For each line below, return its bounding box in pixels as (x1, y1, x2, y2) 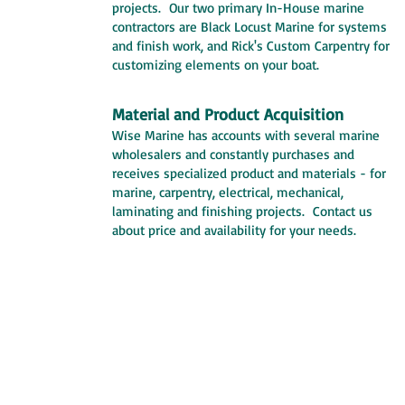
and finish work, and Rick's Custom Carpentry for (112, 36, 390, 54)
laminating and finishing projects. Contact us (112, 202, 372, 220)
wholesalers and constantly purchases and (112, 145, 354, 163)
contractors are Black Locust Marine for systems (112, 17, 387, 35)
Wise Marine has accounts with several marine (112, 126, 380, 144)
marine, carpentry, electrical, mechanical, (112, 183, 344, 201)
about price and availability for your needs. (112, 221, 356, 239)
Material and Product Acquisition (112, 103, 344, 124)
